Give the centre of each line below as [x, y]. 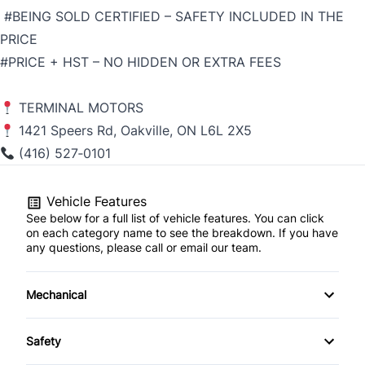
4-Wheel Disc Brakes [94, 319]
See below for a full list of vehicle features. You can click [175, 218]
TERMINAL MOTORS [79, 108]
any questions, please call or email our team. [144, 248]
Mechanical [56, 295]
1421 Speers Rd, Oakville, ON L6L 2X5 [134, 131]
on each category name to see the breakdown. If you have [182, 233]
